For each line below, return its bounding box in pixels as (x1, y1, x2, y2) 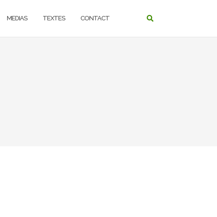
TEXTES (43, 14, 65, 22)
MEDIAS (7, 14, 27, 22)
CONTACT (80, 14, 109, 22)
